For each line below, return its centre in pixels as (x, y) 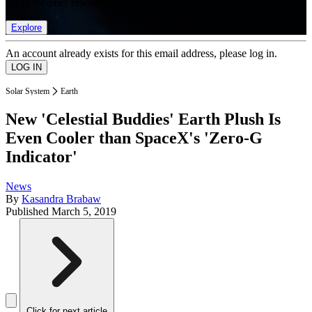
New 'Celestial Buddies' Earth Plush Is (143, 119)
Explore (26, 27)
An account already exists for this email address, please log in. (141, 53)
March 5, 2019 (84, 212)
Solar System (28, 91)
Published (29, 212)
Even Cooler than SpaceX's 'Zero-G (134, 138)
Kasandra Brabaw (61, 199)
